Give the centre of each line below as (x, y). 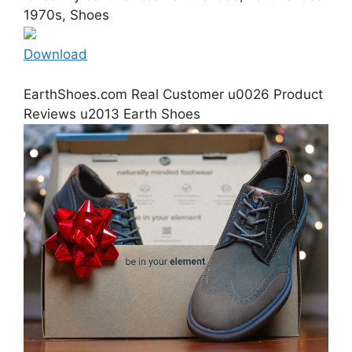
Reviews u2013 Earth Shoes (112, 114)
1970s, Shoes (66, 15)
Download (55, 54)
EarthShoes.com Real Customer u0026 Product (173, 94)
